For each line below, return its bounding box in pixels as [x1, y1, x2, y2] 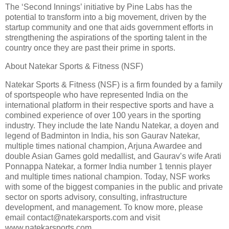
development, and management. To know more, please [5, 203, 203, 212]
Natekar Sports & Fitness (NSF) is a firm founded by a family [5, 80, 222, 89]
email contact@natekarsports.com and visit [5, 213, 160, 222]
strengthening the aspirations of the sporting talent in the [5, 33, 207, 42]
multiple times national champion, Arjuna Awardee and [5, 142, 202, 151]
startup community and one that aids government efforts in [5, 23, 213, 32]
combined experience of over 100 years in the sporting [5, 111, 201, 120]
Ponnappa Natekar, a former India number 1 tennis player [5, 162, 212, 171]
